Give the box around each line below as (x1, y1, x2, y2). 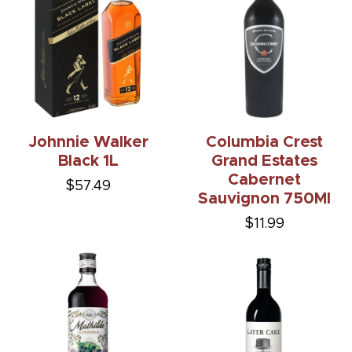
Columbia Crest (205, 134, 323, 151)
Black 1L (57, 153, 119, 170)
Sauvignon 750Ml (197, 191, 331, 207)
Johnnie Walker (27, 134, 148, 151)
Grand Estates (211, 153, 317, 170)
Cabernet (227, 172, 301, 189)
